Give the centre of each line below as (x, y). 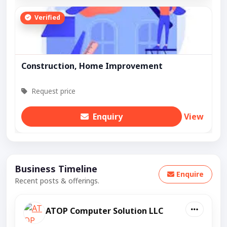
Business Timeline (56, 168)
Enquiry (108, 116)
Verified (46, 18)
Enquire (190, 174)
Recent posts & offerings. (57, 180)
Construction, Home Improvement (92, 66)
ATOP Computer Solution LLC (104, 211)
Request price (52, 91)
